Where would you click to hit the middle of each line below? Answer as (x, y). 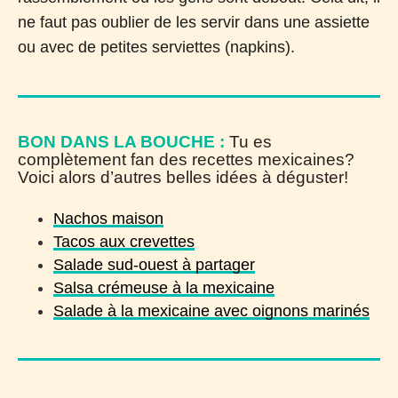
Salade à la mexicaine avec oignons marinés (211, 310)
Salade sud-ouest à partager (154, 264)
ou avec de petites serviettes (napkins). (156, 47)
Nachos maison (108, 218)
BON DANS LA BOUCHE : (121, 141)
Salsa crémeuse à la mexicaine (164, 287)
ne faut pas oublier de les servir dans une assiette (194, 22)
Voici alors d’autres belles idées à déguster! (183, 177)
